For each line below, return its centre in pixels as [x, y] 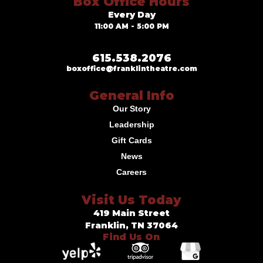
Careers [131, 172]
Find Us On [131, 237]
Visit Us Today [131, 200]
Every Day [131, 15]
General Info [131, 96]
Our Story [131, 109]
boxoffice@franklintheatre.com [131, 69]
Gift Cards [131, 141]
